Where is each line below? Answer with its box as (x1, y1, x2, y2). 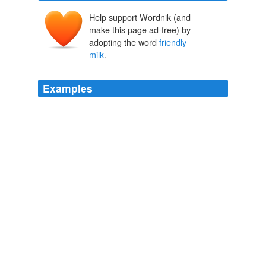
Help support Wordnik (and (89, 11, 191, 24)
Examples (43, 81, 93, 96)
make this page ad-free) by (89, 23, 191, 36)
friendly (159, 36, 186, 49)
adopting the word (89, 36, 159, 49)
